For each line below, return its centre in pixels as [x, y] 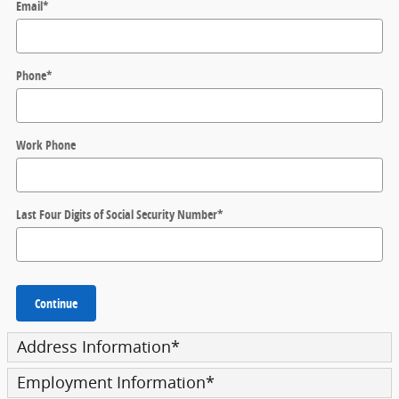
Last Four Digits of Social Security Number [117, 214]
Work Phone [46, 144]
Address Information [94, 347]
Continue [56, 303]
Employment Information [111, 383]
